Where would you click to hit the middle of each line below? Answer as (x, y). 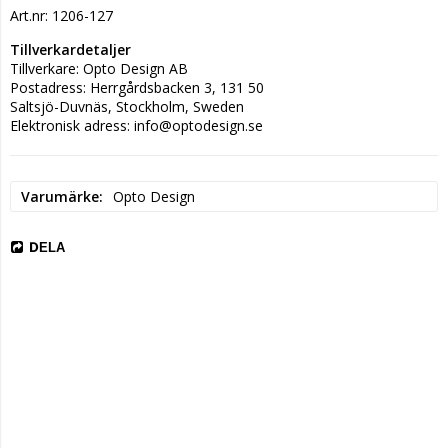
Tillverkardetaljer (70, 49)
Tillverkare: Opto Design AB (99, 68)
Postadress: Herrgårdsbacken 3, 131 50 (137, 87)
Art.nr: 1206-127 (61, 15)
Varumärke (60, 196)
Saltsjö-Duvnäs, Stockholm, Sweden (127, 106)
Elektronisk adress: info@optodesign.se (136, 125)
